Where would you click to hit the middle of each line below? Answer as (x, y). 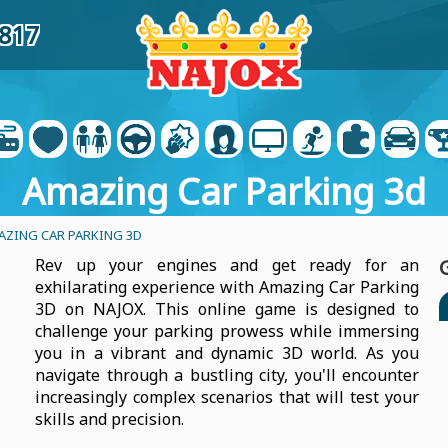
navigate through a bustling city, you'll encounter (227, 375)
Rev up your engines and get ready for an (227, 265)
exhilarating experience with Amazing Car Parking (227, 287)
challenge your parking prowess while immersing (227, 331)
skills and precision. (109, 419)
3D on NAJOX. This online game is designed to (227, 309)
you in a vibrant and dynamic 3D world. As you (227, 353)
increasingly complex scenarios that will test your (227, 397)
